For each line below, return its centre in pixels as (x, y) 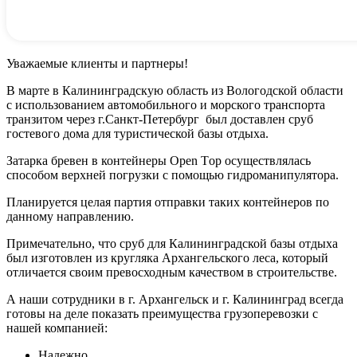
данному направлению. (70, 216)
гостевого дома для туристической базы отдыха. (137, 133)
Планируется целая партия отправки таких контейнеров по (168, 202)
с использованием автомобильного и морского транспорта (166, 104)
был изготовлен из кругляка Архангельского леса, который (167, 257)
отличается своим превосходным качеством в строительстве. (172, 272)
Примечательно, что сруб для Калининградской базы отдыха (172, 243)
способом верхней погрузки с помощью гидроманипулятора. (173, 175)
